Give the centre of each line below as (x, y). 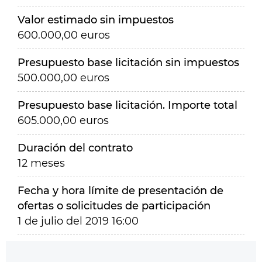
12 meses (41, 163)
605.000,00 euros (63, 120)
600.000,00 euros (64, 35)
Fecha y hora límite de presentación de (120, 191)
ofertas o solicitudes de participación (114, 206)
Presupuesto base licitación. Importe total (127, 105)
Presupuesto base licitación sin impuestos (128, 63)
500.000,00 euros (63, 78)
